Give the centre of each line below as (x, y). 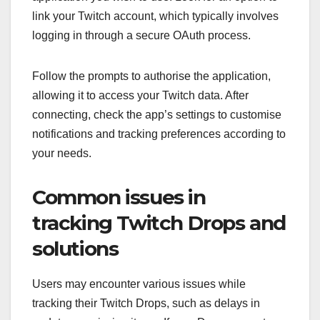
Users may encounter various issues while (139, 284)
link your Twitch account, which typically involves (155, 16)
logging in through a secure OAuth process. (141, 36)
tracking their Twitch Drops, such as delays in (146, 304)
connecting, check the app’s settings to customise (157, 115)
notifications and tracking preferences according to (159, 134)
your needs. (62, 154)
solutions (75, 249)
